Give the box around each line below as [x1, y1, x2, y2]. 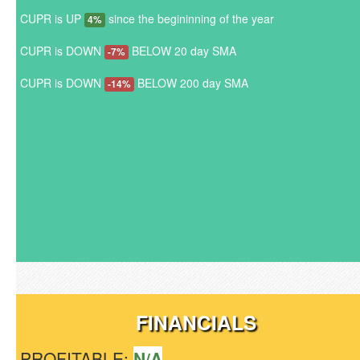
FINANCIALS [136, 308, 256, 337]
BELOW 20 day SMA [129, 43, 236, 59]
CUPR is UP [20, 10, 84, 27]
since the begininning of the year [105, 10, 274, 27]
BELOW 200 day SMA [134, 75, 248, 91]
